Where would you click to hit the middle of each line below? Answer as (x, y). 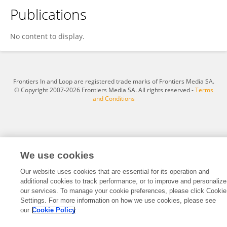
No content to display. (47, 36)
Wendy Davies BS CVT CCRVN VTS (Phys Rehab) (98, 23)
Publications (48, 14)
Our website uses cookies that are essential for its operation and (115, 172)
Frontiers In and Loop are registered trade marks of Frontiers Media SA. (113, 81)
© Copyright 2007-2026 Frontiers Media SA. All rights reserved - (104, 90)
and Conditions (113, 99)
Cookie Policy (54, 210)
